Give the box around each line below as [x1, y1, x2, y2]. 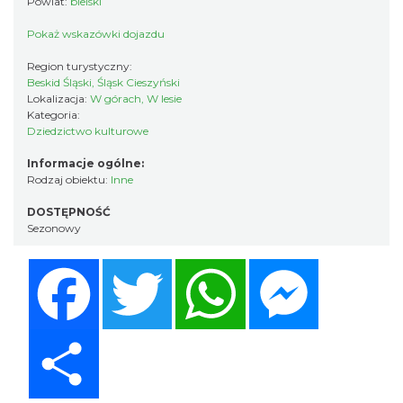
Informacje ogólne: [27, 157, 144, 170]
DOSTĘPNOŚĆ [27, 205, 111, 219]
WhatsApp [245, 257, 322, 274]
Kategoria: [27, 108, 83, 121]
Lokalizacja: [27, 92, 90, 105]
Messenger [318, 257, 399, 274]
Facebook [98, 257, 170, 274]
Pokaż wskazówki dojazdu [27, 27, 165, 40]
